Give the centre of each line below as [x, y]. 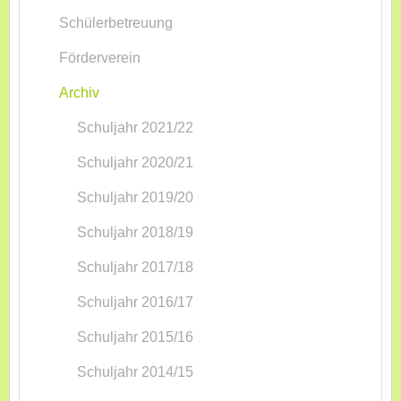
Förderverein [100, 58]
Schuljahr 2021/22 [135, 128]
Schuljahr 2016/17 [135, 302]
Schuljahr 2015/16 [135, 337]
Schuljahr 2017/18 [135, 267]
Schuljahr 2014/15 [135, 372]
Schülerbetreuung [116, 23]
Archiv [79, 93]
